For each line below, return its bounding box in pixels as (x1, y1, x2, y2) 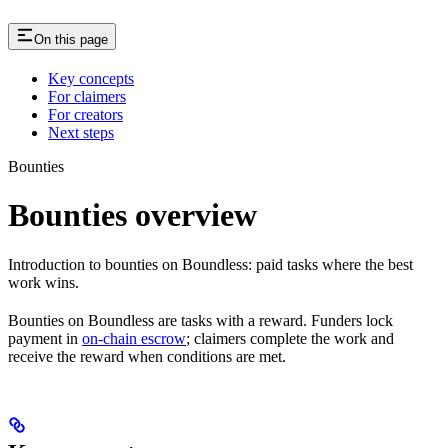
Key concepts (48, 69, 134, 87)
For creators (48, 105, 123, 123)
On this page (34, 31, 108, 47)
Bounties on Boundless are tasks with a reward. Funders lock (8, 311, 393, 329)
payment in (8, 329, 82, 347)
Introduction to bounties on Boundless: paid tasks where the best (8, 255, 413, 273)
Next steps (48, 123, 114, 141)
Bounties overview (8, 197, 257, 234)
